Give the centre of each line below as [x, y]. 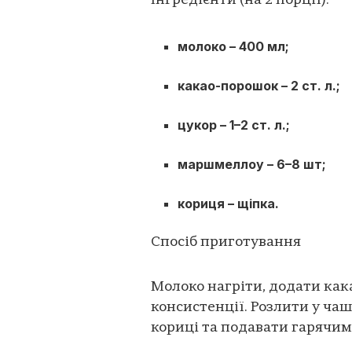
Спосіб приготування [226, 242]
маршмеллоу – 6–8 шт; [252, 164]
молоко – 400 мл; [234, 46]
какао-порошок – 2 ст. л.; [259, 85]
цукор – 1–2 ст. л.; [234, 125]
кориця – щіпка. [229, 203]
